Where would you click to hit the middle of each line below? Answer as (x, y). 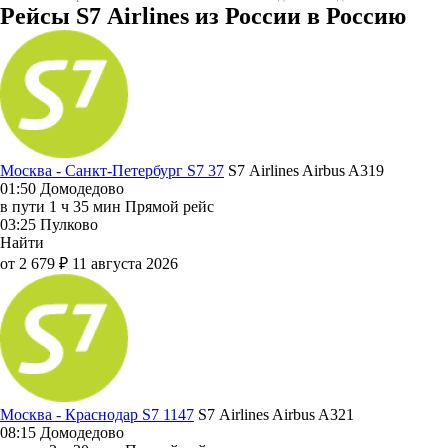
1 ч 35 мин (85, 206)
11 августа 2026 (125, 263)
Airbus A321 (313, 414)
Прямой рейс (169, 206)
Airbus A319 (343, 170)
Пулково (69, 224)
